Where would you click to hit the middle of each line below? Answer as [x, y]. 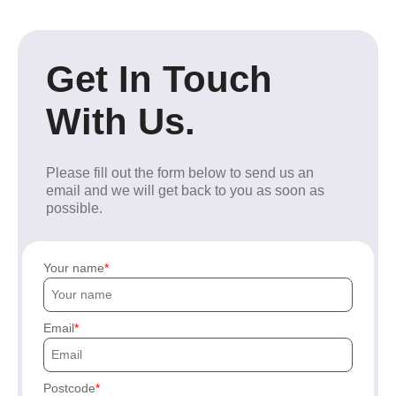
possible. [74, 208]
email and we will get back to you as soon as [185, 190]
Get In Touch [159, 79]
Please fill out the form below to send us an [180, 172]
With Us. [121, 121]
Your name [74, 267]
